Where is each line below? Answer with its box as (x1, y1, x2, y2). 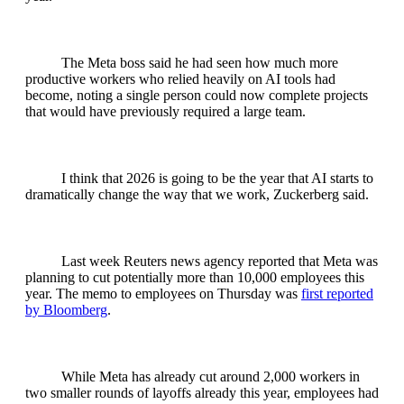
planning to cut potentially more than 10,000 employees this (25, 270, 364, 286)
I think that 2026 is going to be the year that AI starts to (61, 170, 373, 187)
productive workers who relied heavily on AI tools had (25, 71, 335, 87)
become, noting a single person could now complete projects (25, 87, 368, 104)
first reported (301, 286, 373, 302)
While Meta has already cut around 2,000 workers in (61, 369, 360, 385)
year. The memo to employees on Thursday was (25, 286, 301, 302)
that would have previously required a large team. (25, 104, 306, 120)
